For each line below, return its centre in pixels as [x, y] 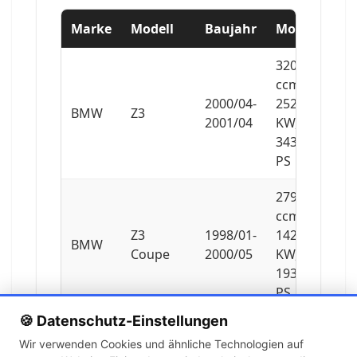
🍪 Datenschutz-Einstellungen [124, 321]
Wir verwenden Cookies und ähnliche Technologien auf [161, 344]
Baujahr [231, 28]
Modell [152, 28]
